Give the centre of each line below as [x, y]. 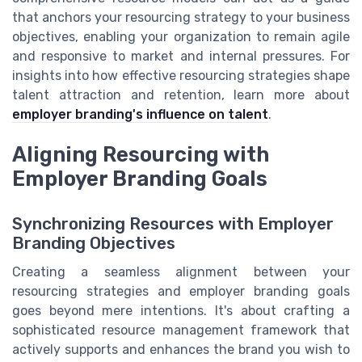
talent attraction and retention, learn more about [181, 95]
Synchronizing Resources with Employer [173, 224]
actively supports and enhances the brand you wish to [181, 350]
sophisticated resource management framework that [181, 330]
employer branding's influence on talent [140, 115]
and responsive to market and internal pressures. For [181, 57]
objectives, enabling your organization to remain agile [181, 37]
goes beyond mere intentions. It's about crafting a [181, 311]
